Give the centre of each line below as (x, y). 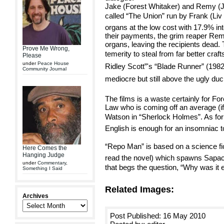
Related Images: (139, 189)
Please (32, 55)
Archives (35, 196)
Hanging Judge (43, 155)
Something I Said (42, 168)
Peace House (53, 63)
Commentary (52, 163)
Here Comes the (45, 148)
